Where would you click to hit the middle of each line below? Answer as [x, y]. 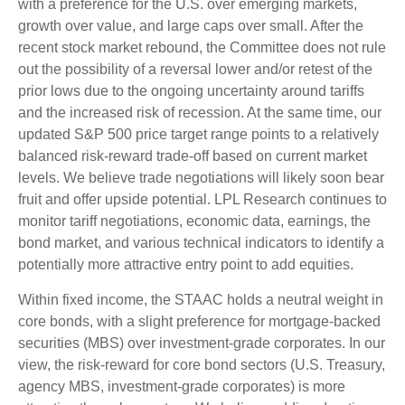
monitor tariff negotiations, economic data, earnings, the [194, 221]
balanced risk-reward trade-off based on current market [193, 155]
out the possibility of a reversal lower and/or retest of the [195, 69]
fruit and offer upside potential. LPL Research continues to [202, 199]
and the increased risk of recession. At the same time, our [200, 112]
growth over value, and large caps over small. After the [191, 25]
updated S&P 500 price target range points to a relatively [198, 134]
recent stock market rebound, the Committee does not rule [202, 47]
